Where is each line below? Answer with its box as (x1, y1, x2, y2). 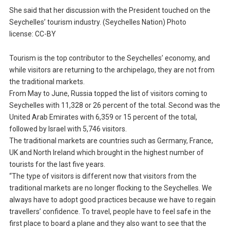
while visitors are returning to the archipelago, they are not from (9, 65, 215, 74)
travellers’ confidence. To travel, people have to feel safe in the (9, 207, 211, 216)
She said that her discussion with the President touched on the (9, 6, 210, 15)
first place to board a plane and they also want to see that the (9, 219, 206, 227)
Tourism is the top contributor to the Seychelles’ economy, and (9, 53, 210, 62)
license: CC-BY (9, 30, 59, 39)
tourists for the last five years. (9, 160, 105, 168)
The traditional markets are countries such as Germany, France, (9, 136, 213, 145)
